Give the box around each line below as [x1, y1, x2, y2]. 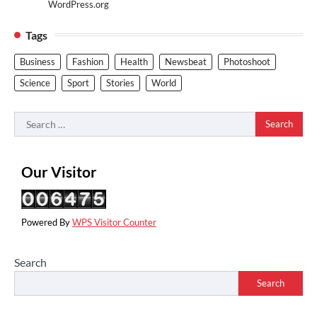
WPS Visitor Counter [72, 216, 156, 228]
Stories [106, 76, 134, 88]
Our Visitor [21, 162, 97, 180]
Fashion [72, 55, 103, 67]
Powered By [21, 216, 72, 228]
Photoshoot [224, 55, 270, 67]
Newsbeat [165, 55, 207, 67]
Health [120, 55, 148, 67]
